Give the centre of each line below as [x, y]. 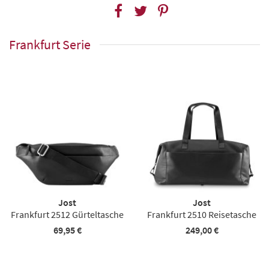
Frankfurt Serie [50, 44]
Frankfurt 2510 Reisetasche [202, 214]
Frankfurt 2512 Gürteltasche [67, 214]
